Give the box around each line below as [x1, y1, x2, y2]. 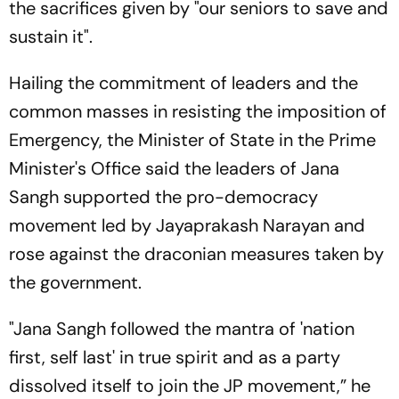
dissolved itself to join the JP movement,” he [9, 373, 370, 397]
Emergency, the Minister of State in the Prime [9, 127, 376, 151]
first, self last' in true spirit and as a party [9, 345, 340, 369]
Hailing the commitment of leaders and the [9, 70, 358, 94]
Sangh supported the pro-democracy [9, 184, 318, 208]
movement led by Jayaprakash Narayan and [9, 213, 365, 237]
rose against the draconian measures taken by [9, 241, 384, 265]
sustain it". [9, 24, 93, 48]
